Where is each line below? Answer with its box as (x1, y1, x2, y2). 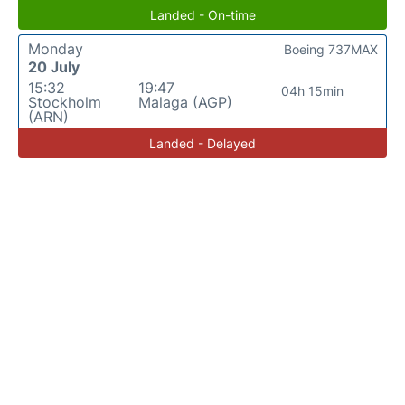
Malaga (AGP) (137, 93, 232, 111)
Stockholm (28, 93, 101, 111)
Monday (28, 40, 83, 58)
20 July (28, 58, 80, 76)
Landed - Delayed (149, 136, 256, 151)
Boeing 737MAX (284, 42, 378, 57)
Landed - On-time (149, 7, 256, 23)
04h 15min (281, 83, 344, 99)
